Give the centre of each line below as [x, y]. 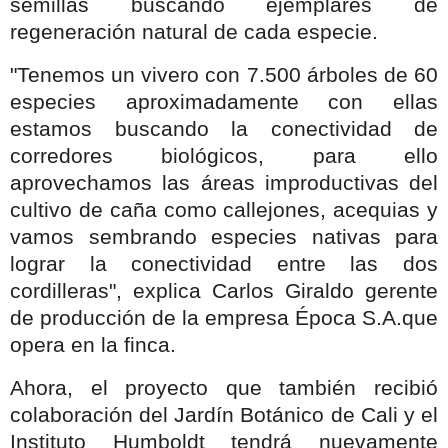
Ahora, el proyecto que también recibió [224, 387]
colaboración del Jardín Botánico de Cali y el [224, 414]
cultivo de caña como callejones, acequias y [224, 209]
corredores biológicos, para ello [224, 155]
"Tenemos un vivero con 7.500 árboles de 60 [224, 74]
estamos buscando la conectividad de [224, 128]
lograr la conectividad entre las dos [224, 263]
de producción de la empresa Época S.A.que [224, 317]
